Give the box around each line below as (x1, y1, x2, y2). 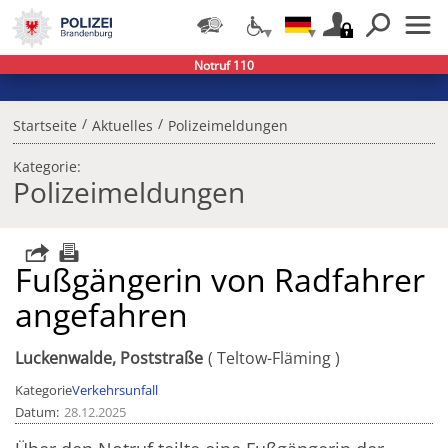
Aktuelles (91, 116, 153, 136)
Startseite (12, 116, 77, 136)
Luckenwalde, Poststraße (15, 347, 204, 370)
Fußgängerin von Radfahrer (15, 258, 426, 302)
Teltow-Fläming (212, 347, 335, 370)
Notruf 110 (194, 57, 254, 75)
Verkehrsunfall (72, 381, 159, 400)
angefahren (15, 293, 189, 337)
